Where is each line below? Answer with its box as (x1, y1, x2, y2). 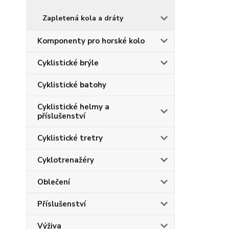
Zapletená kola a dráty (42, 13, 123, 23)
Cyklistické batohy (37, 80, 106, 90)
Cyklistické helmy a (37, 102, 109, 112)
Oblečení (37, 177, 70, 187)
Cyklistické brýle (37, 58, 99, 68)
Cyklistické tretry (37, 133, 103, 143)
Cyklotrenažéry (37, 155, 94, 165)
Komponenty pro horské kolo (37, 36, 145, 46)
